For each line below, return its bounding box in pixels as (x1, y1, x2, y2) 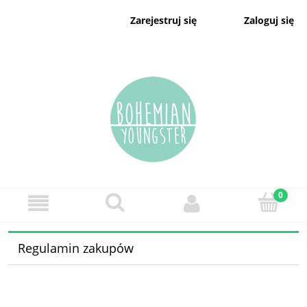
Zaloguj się (244, 13, 295, 27)
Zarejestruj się (130, 14, 197, 27)
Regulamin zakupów (17, 240, 134, 257)
